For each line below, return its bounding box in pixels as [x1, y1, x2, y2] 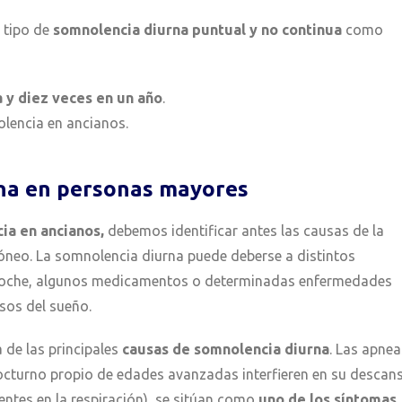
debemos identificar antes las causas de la [108, 223, 384, 240]
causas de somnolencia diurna [122, 341, 329, 358]
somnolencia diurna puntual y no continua [53, 22, 342, 39]
